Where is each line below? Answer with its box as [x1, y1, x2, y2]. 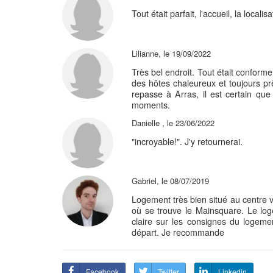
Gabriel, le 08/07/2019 [131, 175, 209, 187]
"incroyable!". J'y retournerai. [131, 135, 243, 147]
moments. [131, 98, 170, 111]
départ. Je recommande [131, 226, 224, 239]
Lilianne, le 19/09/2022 [131, 47, 211, 59]
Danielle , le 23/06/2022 [131, 116, 214, 129]
